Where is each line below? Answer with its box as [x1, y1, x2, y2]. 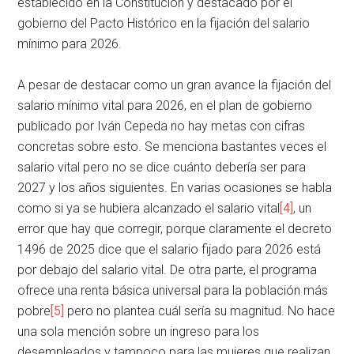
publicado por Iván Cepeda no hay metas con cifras [17, 119, 306, 134]
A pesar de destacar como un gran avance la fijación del [17, 77, 332, 93]
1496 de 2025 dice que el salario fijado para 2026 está [17, 242, 322, 258]
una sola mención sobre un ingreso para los [17, 324, 260, 340]
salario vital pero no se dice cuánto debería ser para [17, 160, 307, 175]
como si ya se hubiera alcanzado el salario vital [17, 201, 281, 217]
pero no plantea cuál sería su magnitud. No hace [64, 303, 336, 319]
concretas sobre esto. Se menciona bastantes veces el [17, 139, 327, 155]
